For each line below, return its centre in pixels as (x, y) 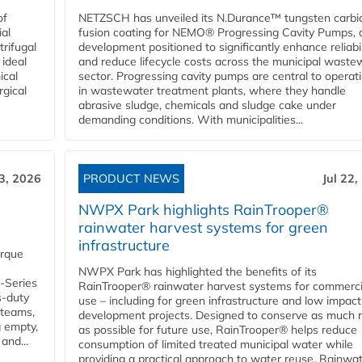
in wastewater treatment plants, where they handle (212, 91)
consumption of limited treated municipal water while (216, 345)
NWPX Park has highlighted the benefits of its (198, 272)
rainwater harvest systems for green (203, 228)
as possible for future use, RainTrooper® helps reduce (218, 330)
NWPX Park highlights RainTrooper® (204, 210)
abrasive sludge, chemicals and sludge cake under (207, 105)
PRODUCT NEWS (131, 179)
